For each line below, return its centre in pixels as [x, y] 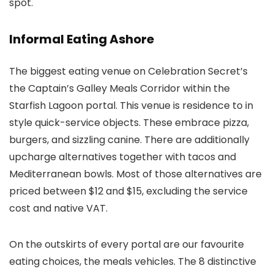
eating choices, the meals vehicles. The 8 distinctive [133, 262]
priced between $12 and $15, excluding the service [128, 191]
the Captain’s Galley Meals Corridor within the [120, 89]
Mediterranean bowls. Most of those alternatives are [135, 174]
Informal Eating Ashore [82, 39]
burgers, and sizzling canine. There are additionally [129, 140]
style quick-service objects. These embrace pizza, [129, 123]
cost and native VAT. [58, 209]
